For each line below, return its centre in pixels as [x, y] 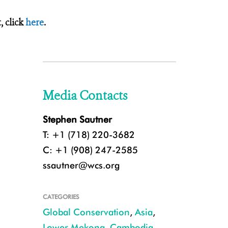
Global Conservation [86, 212]
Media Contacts [85, 96]
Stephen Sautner [77, 119]
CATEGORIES [61, 197]
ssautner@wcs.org [81, 165]
